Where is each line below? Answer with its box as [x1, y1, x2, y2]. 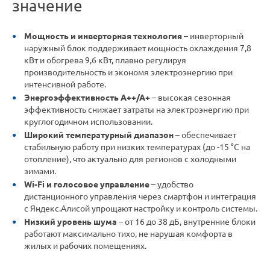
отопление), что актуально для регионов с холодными [24, 154, 236, 165]
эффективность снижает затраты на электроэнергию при [24, 105, 249, 115]
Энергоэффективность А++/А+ [24, 93, 150, 103]
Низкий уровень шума [24, 217, 117, 227]
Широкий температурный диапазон [24, 130, 174, 140]
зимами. [24, 166, 56, 177]
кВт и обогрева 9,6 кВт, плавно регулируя [24, 55, 186, 66]
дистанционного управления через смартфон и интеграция [24, 192, 256, 202]
